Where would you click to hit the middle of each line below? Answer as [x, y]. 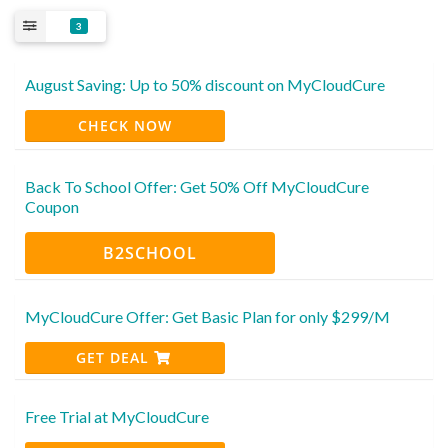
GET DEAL [114, 357]
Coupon [52, 206]
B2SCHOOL [150, 252]
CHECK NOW [125, 125]
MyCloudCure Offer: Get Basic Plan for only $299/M [207, 316]
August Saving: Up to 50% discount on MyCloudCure [205, 84]
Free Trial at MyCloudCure [117, 416]
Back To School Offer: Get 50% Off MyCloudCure [197, 186]
